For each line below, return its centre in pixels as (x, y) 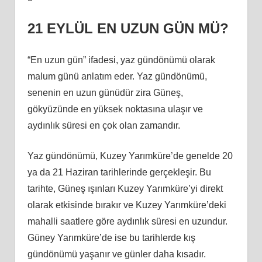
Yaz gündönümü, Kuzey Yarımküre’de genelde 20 (130, 156)
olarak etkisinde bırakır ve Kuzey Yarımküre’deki (127, 205)
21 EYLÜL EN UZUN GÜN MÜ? (128, 28)
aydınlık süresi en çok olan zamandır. (104, 125)
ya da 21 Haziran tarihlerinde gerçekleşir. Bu (119, 172)
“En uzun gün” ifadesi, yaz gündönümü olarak (121, 60)
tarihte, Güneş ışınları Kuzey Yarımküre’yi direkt (125, 188)
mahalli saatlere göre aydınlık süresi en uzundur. (127, 221)
